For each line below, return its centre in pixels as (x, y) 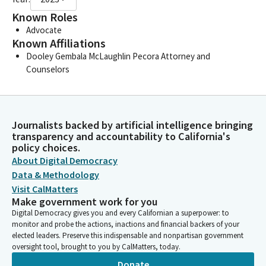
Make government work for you (85, 202)
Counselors (48, 69)
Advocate (44, 30)
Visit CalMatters (45, 189)
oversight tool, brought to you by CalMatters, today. (96, 247)
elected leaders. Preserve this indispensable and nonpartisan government (128, 235)
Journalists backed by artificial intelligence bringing (132, 125)
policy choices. (46, 148)
